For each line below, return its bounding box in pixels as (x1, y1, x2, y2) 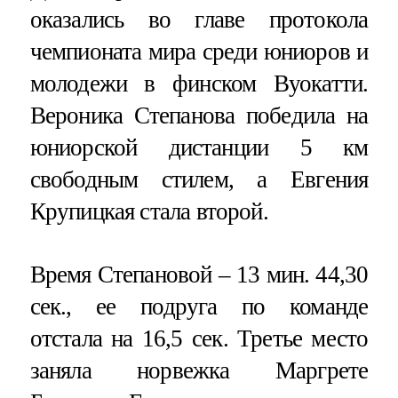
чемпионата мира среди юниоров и (29, 37, 369, 65)
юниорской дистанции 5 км (29, 133, 369, 161)
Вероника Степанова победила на (29, 101, 369, 129)
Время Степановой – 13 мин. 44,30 (29, 260, 369, 288)
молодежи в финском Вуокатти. (29, 69, 369, 97)
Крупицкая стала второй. (29, 197, 268, 225)
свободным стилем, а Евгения (29, 165, 369, 193)
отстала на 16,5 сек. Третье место (29, 324, 369, 352)
